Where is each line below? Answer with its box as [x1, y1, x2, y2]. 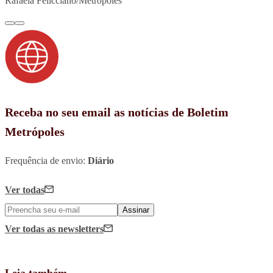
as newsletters [47, 223, 104, 234]
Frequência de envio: [5, 155, 88, 166]
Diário [88, 155, 114, 166]
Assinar [122, 205, 149, 214]
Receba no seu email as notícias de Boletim [5, 105, 229, 119]
